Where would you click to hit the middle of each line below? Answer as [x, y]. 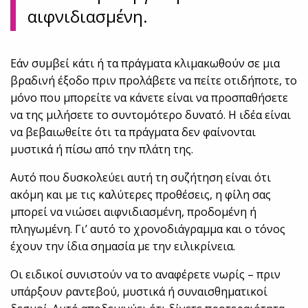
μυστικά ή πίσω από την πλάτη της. [102, 150]
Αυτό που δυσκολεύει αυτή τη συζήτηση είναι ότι [141, 178]
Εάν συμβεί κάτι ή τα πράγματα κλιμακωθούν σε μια [145, 64]
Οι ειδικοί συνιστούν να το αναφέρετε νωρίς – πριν [146, 275]
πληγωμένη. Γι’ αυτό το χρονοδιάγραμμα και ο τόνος [148, 229]
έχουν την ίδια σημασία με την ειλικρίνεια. [123, 246]
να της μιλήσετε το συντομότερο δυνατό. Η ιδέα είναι [151, 115]
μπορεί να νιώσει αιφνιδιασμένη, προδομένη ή [134, 212]
